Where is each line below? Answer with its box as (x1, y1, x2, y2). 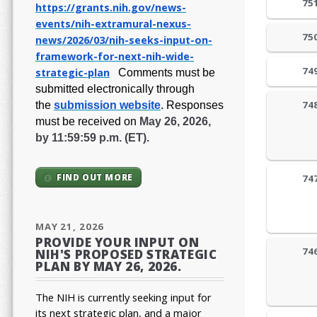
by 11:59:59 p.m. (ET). (35, 132, 149, 144)
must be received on (35, 115, 139, 128)
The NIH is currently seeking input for (35, 289, 212, 304)
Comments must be (118, 67, 215, 79)
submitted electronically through (35, 83, 195, 96)
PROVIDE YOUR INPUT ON (35, 234, 200, 250)
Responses (166, 99, 224, 112)
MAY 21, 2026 (35, 219, 105, 233)
